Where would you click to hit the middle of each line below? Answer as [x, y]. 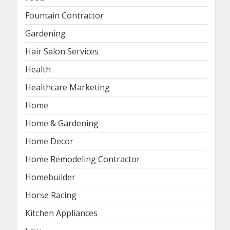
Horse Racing [51, 195]
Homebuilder [50, 177]
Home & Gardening [62, 123]
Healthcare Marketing [68, 87]
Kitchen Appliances [61, 213]
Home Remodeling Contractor [83, 159]
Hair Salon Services [62, 51]
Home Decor [49, 141]
